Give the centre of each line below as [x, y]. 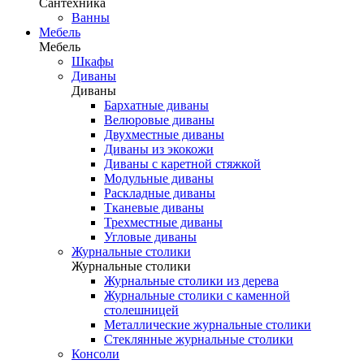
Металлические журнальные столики [208, 325]
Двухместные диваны [164, 134]
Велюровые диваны [159, 120]
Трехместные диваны [163, 222]
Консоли [95, 354]
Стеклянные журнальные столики [199, 339]
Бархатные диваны [156, 105]
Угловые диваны [150, 237]
